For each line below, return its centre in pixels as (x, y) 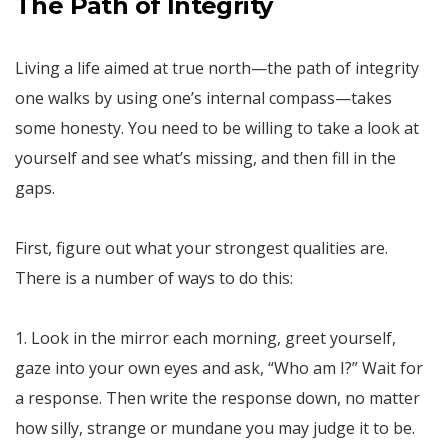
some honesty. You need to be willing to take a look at (217, 127)
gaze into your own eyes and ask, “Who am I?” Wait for (219, 367)
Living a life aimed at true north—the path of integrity (217, 67)
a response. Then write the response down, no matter (217, 397)
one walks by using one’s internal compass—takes (203, 97)
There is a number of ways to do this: (154, 277)
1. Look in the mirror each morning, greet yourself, (205, 337)
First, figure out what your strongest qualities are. (201, 247)
